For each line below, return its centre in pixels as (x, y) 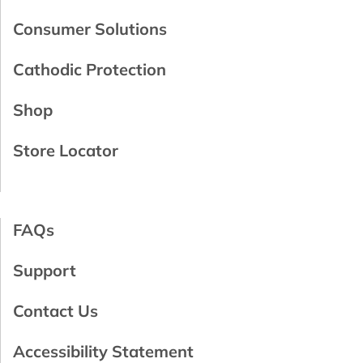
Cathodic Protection (90, 69)
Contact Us (56, 310)
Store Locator (66, 150)
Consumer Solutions (90, 28)
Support (45, 270)
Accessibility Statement (103, 351)
